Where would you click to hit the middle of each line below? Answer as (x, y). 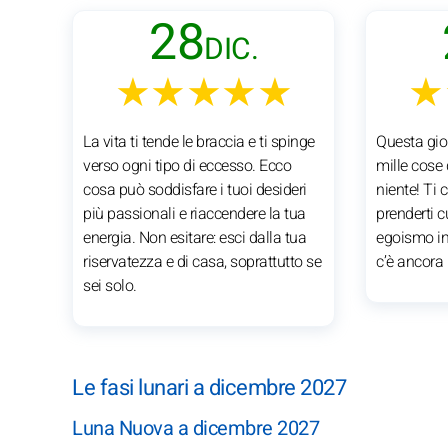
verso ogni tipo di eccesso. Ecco (187, 165)
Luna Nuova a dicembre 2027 (195, 428)
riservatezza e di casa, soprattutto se (202, 261)
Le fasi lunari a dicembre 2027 (209, 387)
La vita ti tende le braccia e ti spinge (199, 141)
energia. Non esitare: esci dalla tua (194, 237)
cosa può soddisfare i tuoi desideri (195, 189)
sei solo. (110, 285)
